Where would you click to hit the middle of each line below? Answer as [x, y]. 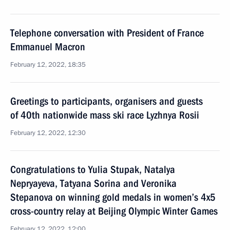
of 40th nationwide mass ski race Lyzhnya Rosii [105, 115]
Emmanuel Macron [48, 47]
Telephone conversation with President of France [107, 33]
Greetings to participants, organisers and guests [107, 101]
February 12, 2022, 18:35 [48, 65]
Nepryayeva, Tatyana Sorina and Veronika [93, 183]
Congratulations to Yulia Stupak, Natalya [93, 169]
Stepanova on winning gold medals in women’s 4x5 [113, 197]
